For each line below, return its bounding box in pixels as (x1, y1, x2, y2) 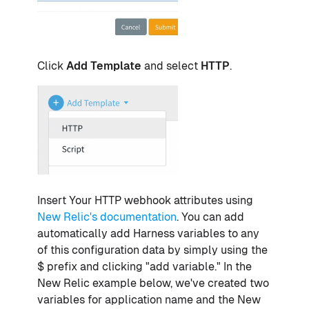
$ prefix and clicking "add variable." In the (37, 260, 252, 274)
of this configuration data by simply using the (37, 243, 268, 257)
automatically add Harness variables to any (37, 227, 259, 241)
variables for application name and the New (37, 293, 261, 307)
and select (144, 59, 201, 73)
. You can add (177, 210, 244, 224)
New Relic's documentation (37, 210, 177, 224)
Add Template (66, 59, 144, 73)
